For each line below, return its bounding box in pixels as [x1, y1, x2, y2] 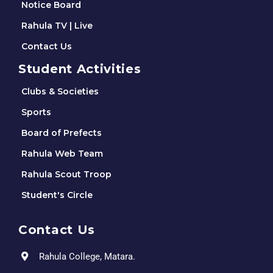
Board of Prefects [21, 127, 102, 138]
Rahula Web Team [21, 147, 103, 159]
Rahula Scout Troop [21, 168, 112, 180]
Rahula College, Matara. [38, 250, 135, 262]
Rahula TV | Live [21, 19, 93, 31]
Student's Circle [21, 189, 93, 200]
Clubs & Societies [21, 85, 99, 97]
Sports [21, 106, 51, 118]
